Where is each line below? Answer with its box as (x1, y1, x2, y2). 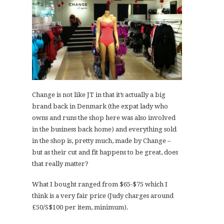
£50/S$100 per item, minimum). (32, 203, 128, 211)
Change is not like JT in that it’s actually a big (32, 91, 165, 99)
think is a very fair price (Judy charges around (32, 192, 173, 200)
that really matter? (32, 160, 88, 168)
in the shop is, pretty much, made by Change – (32, 137, 171, 145)
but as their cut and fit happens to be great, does (32, 148, 178, 156)
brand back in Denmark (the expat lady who (32, 102, 168, 110)
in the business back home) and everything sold (32, 125, 176, 133)
